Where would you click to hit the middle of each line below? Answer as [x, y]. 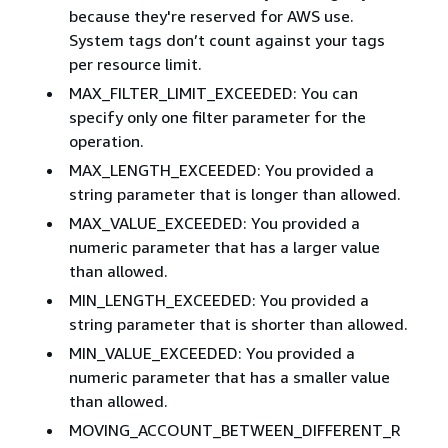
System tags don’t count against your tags [226, 40]
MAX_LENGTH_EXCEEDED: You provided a [221, 170]
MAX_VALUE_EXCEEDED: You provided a [214, 223]
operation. [106, 141]
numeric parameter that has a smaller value [229, 377]
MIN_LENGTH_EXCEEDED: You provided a [218, 300]
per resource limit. [135, 64]
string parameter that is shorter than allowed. [238, 324]
